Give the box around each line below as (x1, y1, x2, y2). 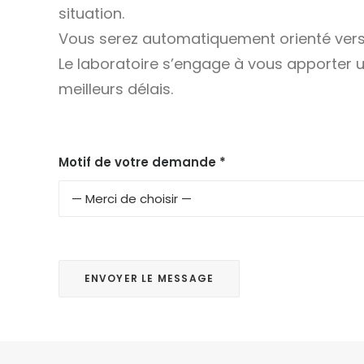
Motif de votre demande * (58, 154, 226, 171)
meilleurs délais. (58, 79, 173, 99)
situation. (58, 3, 124, 24)
